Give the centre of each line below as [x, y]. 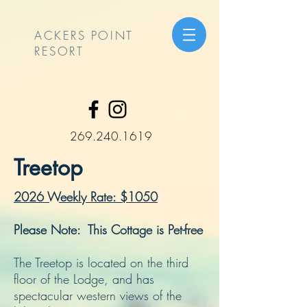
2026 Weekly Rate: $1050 [86, 197]
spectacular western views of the [98, 295]
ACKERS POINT [84, 35]
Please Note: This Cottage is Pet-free [108, 230]
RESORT [59, 51]
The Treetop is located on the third [101, 262]
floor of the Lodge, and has [84, 279]
